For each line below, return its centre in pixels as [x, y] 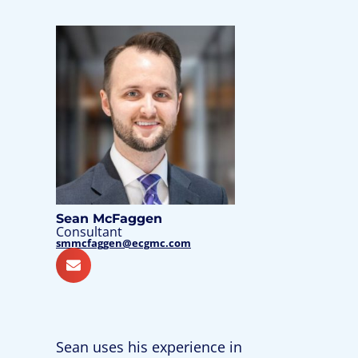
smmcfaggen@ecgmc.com [123, 243]
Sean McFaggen [109, 219]
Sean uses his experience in [149, 347]
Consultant [89, 232]
